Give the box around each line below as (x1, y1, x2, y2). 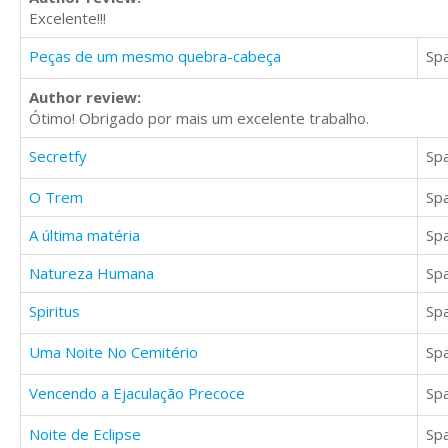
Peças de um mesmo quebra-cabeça (29, 46, 281, 67)
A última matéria (29, 225, 140, 246)
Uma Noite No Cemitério (29, 342, 198, 363)
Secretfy (29, 146, 87, 167)
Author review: (29, 87, 141, 108)
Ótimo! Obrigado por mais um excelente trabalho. (29, 108, 369, 129)
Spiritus (29, 301, 80, 322)
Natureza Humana (29, 263, 154, 284)
